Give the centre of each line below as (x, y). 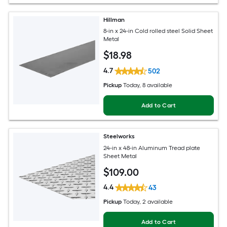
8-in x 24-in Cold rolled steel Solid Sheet (158, 31)
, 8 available (156, 85)
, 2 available (156, 202)
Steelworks (119, 137)
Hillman (114, 20)
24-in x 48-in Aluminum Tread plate (152, 148)
